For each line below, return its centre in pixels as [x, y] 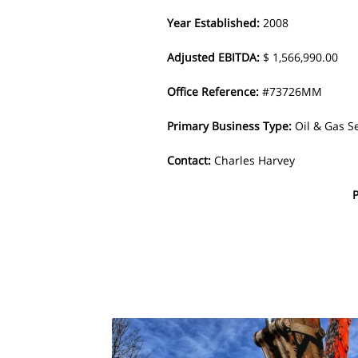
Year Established [212, 23]
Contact [188, 160]
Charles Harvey [255, 160]
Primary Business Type [228, 126]
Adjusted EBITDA [212, 57]
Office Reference [212, 91]
